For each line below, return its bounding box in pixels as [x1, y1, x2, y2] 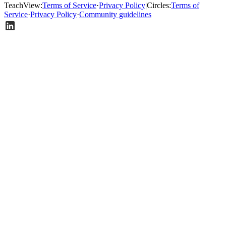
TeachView [4, 1, 40, 10]
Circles [147, 1, 169, 10]
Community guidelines [79, 10, 151, 19]
